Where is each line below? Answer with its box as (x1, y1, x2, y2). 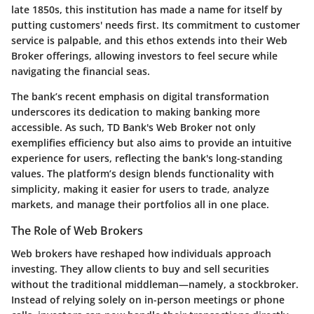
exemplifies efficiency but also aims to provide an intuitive (11, 136, 292, 150)
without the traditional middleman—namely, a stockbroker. (11, 277, 299, 291)
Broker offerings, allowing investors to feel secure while (11, 49, 278, 63)
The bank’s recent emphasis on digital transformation (11, 90, 269, 104)
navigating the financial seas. (11, 64, 150, 78)
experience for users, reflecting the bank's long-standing (11, 151, 282, 165)
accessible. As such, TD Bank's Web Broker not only (11, 121, 256, 135)
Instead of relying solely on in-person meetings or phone (11, 292, 285, 306)
